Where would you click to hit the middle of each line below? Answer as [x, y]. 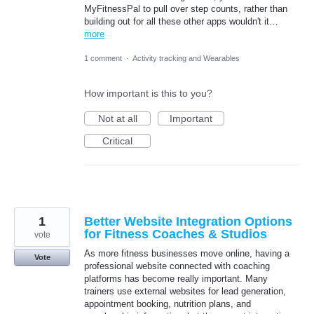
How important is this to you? [148, 93]
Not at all [117, 118]
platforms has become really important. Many [176, 278]
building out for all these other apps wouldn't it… [181, 21]
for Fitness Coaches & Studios [176, 234]
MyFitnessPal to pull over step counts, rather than [186, 8]
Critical [117, 141]
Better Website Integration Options [188, 221]
